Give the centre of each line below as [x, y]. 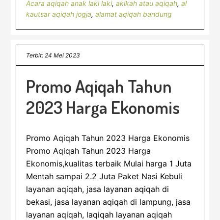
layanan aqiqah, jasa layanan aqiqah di [98, 189]
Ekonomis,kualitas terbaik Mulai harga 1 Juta [109, 164]
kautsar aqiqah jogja [59, 14]
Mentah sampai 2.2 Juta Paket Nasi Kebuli [107, 176]
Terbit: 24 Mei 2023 [53, 55]
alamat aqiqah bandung [134, 14]
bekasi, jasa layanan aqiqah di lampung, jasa [109, 202]
